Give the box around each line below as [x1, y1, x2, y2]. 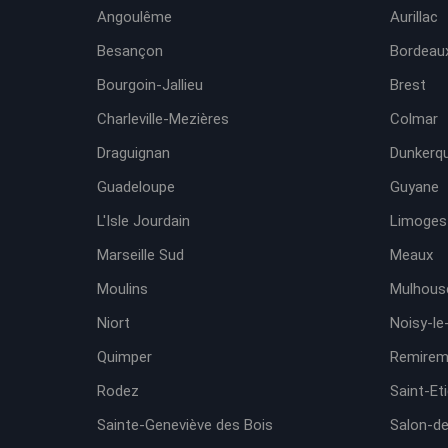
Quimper [97, 348, 152, 366]
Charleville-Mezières [97, 110, 229, 128]
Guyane [389, 178, 439, 196]
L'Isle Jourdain [97, 212, 190, 230]
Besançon [97, 42, 163, 60]
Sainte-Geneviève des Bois [97, 416, 273, 434]
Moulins [97, 280, 148, 298]
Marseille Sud [97, 246, 184, 264]
